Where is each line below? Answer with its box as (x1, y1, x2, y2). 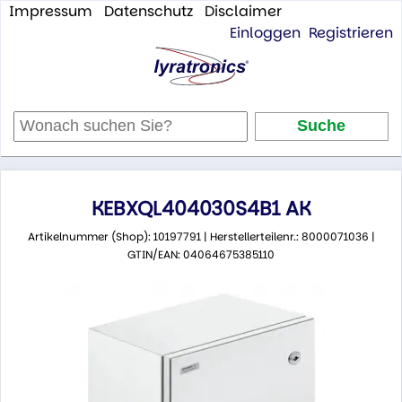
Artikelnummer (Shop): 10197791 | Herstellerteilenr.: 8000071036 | (27, 229, 375, 245)
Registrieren (309, 22, 394, 43)
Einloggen (230, 22, 301, 43)
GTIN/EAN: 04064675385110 (127, 247, 275, 263)
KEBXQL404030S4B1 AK (91, 195, 310, 223)
